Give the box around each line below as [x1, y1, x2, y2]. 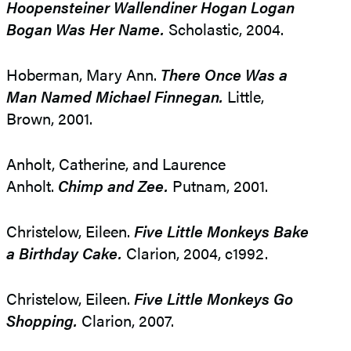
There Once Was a [161, 63, 288, 86]
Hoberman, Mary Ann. [6, 63, 161, 86]
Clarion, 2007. [78, 309, 174, 332]
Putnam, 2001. [168, 174, 268, 197]
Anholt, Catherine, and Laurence [6, 152, 226, 175]
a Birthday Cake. [6, 241, 122, 265]
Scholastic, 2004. [168, 17, 284, 41]
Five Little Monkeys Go [134, 287, 293, 310]
